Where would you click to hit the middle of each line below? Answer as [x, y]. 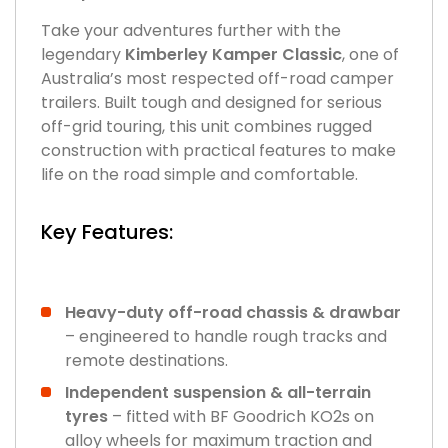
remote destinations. [146, 360]
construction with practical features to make [218, 150]
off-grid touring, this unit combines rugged [206, 126]
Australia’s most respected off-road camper [217, 78]
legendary [83, 54]
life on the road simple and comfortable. [199, 174]
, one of [370, 54]
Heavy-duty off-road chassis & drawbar [233, 312]
